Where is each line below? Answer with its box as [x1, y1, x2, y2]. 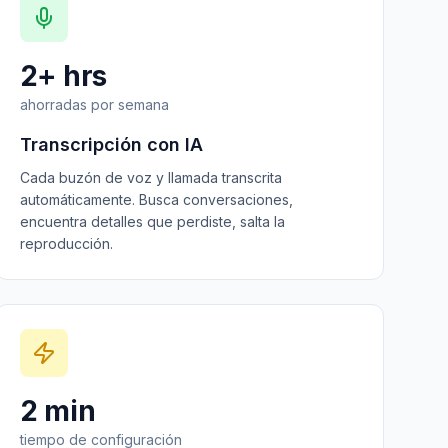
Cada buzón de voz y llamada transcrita [19, 169, 282, 186]
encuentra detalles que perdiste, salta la [19, 213, 285, 230]
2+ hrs [19, 59, 107, 93]
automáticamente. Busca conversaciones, [19, 191, 293, 208]
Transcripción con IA [19, 134, 203, 155]
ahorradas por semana [19, 96, 169, 113]
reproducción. [19, 235, 113, 252]
